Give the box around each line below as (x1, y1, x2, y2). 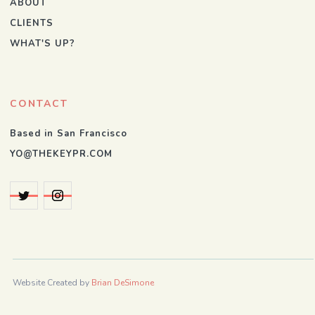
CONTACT (10, 97, 68, 110)
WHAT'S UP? (10, 37, 75, 50)
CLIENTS (10, 17, 53, 30)
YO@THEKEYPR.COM (10, 148, 112, 160)
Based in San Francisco (10, 127, 127, 140)
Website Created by (13, 277, 91, 288)
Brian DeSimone (91, 277, 154, 288)
